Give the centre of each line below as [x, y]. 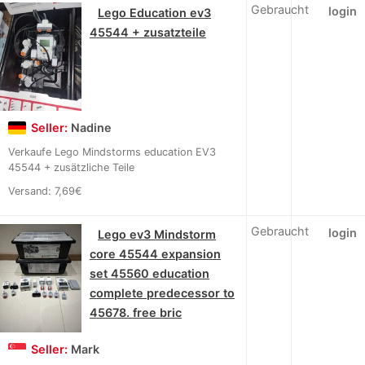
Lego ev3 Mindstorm [157, 235]
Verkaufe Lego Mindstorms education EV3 [112, 152]
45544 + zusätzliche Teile [71, 168]
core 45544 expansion [155, 254]
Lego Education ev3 [154, 12]
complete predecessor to [162, 293]
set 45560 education [150, 274]
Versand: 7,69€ [45, 191]
